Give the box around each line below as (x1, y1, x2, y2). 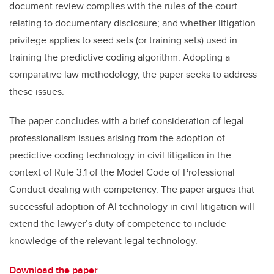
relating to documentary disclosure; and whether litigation (9, 16, 256, 31)
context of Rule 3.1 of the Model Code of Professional (9, 165, 235, 180)
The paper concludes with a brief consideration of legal (9, 114, 244, 128)
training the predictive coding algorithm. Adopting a (9, 50, 230, 65)
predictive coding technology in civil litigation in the (9, 148, 231, 163)
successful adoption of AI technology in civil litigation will (9, 199, 254, 214)
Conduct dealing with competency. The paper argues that (9, 182, 254, 197)
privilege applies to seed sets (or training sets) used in (9, 33, 237, 48)
